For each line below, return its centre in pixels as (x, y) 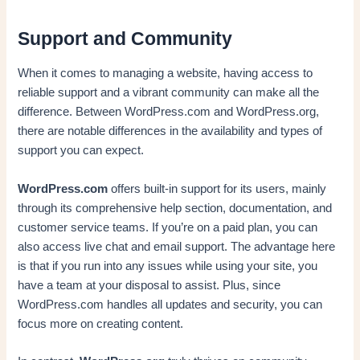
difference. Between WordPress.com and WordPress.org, (169, 112)
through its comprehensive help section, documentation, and (175, 208)
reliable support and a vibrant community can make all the (169, 93)
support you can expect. (81, 151)
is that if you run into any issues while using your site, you (168, 266)
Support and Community (125, 38)
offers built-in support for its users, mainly (217, 188)
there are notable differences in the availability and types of (170, 131)
